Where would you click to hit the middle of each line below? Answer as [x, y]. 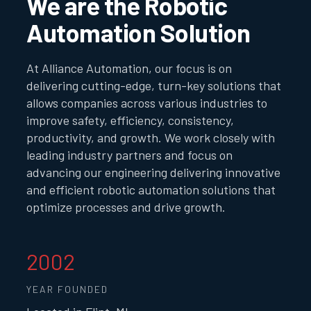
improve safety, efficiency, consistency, [131, 120]
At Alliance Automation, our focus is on [129, 68]
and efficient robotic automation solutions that [151, 190]
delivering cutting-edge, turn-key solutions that [154, 86]
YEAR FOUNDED [68, 289]
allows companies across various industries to [147, 103]
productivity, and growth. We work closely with [151, 138]
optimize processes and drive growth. [126, 207]
